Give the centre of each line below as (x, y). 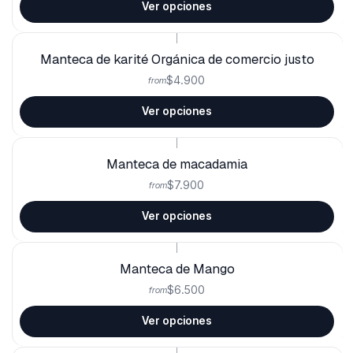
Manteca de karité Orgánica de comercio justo (176, 59)
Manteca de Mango (176, 268)
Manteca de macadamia (176, 163)
